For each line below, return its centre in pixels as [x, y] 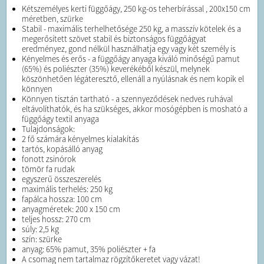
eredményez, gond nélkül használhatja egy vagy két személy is [129, 49]
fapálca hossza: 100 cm [62, 199]
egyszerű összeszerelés [62, 179]
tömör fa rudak [48, 169]
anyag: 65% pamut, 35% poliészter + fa [89, 250]
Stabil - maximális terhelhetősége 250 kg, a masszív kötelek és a [131, 29]
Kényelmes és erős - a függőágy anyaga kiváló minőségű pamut [131, 59]
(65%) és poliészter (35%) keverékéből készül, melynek [116, 69]
